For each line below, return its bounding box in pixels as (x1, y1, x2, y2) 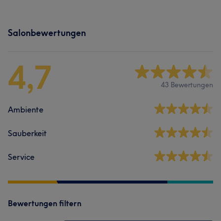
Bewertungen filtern (8, 198, 81, 208)
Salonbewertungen (8, 27, 86, 38)
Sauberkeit (8, 128, 47, 138)
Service (8, 151, 35, 162)
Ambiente (8, 104, 43, 114)
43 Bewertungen (161, 80, 213, 90)
